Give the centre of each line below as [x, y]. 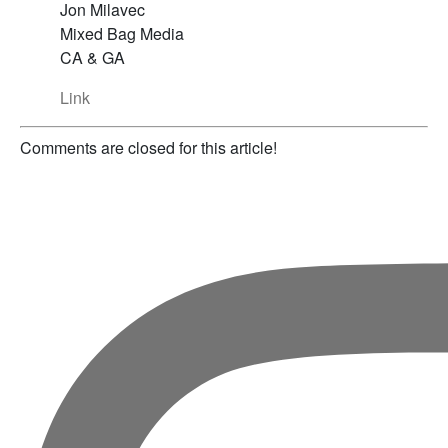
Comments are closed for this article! [148, 147]
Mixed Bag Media [122, 33]
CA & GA [92, 57]
